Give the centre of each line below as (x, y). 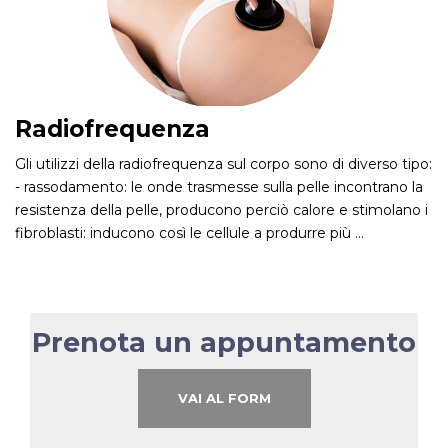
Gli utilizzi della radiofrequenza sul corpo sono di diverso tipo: (223, 163)
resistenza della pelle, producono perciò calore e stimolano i (221, 209)
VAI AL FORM (224, 397)
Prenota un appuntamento (224, 342)
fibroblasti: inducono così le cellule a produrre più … (189, 232)
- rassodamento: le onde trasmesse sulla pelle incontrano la (219, 186)
